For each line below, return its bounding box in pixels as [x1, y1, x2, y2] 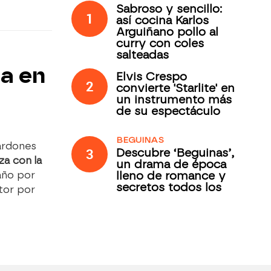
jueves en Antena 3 [116, 192, 225, 206]
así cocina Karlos [116, 13, 209, 27]
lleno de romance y [116, 169, 226, 183]
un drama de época [116, 157, 227, 171]
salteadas [116, 48, 169, 62]
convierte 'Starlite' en [116, 81, 235, 95]
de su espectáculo [116, 104, 221, 118]
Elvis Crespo [116, 70, 188, 83]
